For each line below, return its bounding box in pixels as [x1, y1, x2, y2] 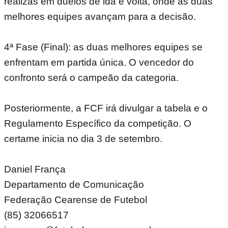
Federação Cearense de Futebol [4, 194, 147, 206]
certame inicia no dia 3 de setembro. [4, 133, 162, 145]
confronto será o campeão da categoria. [4, 72, 179, 83]
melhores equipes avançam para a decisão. [4, 11, 196, 22]
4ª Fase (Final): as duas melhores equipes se [4, 42, 203, 53]
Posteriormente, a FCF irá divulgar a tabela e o [4, 103, 208, 114]
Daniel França [4, 164, 66, 175]
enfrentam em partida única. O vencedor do [4, 57, 194, 68]
